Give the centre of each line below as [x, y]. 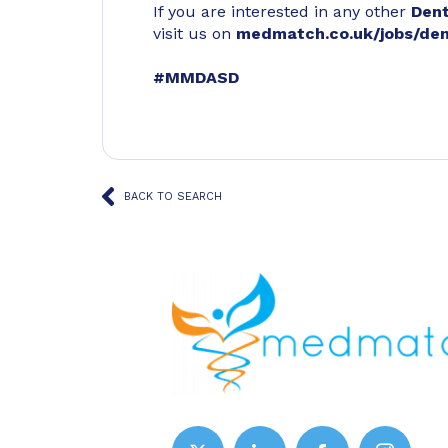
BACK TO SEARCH [173, 196]
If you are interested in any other [282, 11]
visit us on [194, 33]
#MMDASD [196, 77]
